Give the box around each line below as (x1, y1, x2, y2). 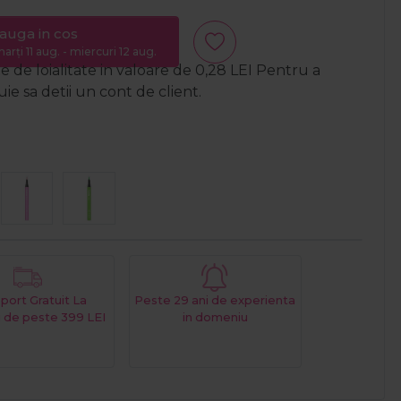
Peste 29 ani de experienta (134, 293, 296, 307)
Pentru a (252, 61, 320, 79)
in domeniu (182, 310, 248, 324)
